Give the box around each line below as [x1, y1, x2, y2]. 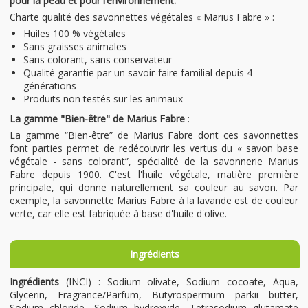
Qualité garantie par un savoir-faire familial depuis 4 [23, 65, 252, 79]
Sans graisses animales [23, 39, 126, 53]
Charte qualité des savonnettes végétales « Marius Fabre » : [10, 10, 274, 23]
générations [23, 78, 76, 92]
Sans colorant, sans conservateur [23, 52, 172, 66]
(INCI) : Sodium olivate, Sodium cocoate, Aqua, [65, 274, 299, 288]
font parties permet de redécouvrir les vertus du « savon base [10, 141, 298, 155]
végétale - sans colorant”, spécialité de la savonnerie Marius [10, 154, 298, 168]
